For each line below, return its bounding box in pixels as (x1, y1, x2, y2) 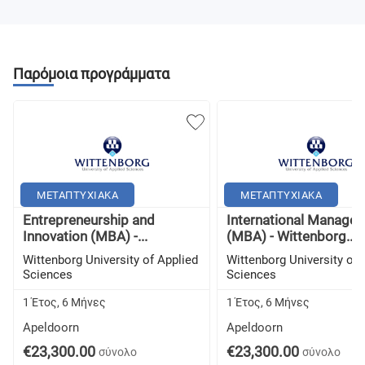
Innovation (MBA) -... (23, 228, 147, 244)
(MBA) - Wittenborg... (226, 228, 356, 244)
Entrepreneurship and (23, 212, 155, 228)
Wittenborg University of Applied (23, 253, 198, 267)
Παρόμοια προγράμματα (13, 65, 169, 82)
